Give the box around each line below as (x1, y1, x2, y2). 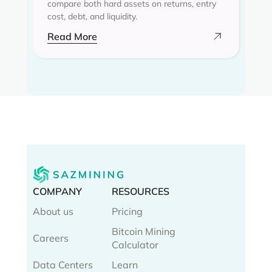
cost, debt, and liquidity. (47, 10, 137, 22)
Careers (33, 231, 69, 244)
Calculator (112, 238, 158, 251)
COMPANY (33, 185, 82, 197)
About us (33, 205, 73, 217)
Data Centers (33, 258, 93, 271)
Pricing (112, 205, 143, 217)
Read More (47, 30, 97, 43)
